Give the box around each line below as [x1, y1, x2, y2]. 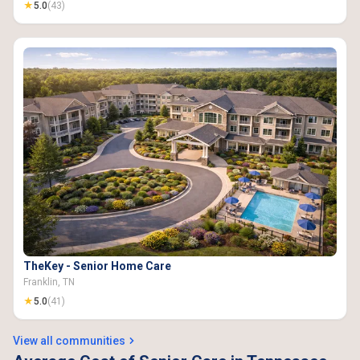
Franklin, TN [23, 276, 75, 288]
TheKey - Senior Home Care [23, 260, 171, 272]
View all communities [13, 334, 125, 347]
